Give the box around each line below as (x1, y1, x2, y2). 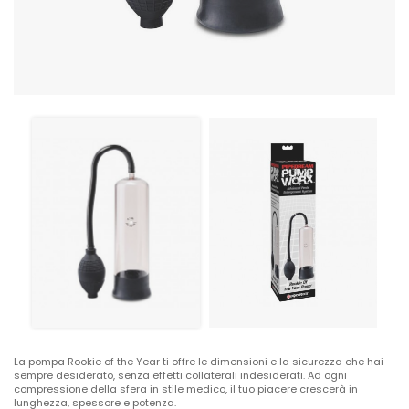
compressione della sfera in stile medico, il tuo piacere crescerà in (14, 381, 358, 396)
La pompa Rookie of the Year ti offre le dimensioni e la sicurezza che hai (14, 353, 383, 369)
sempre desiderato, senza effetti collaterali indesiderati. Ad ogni (14, 367, 347, 383)
